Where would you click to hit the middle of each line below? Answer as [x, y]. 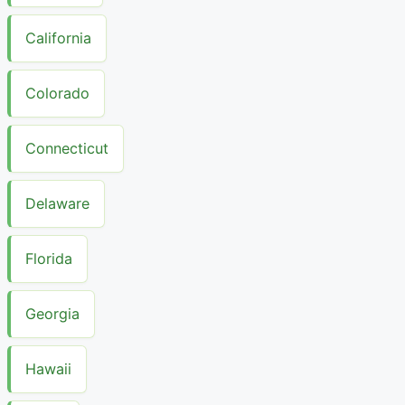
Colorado [57, 94]
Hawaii [48, 369]
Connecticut [67, 149]
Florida [49, 259]
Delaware [57, 204]
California [58, 38]
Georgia [52, 314]
